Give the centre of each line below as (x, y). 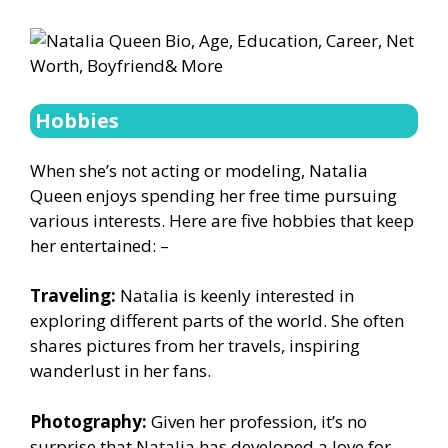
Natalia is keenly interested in (235, 296)
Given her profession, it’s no (257, 421)
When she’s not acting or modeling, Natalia (199, 170)
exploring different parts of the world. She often (217, 321)
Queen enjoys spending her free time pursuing (213, 195)
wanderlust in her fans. (122, 371)
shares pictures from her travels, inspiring (195, 346)
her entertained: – (99, 245)
